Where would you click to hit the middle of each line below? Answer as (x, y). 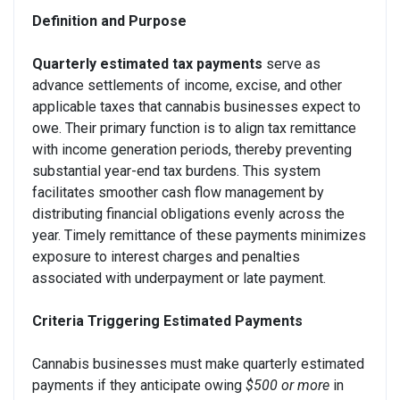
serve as (292, 63)
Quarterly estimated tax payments (147, 63)
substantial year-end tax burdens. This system (176, 171)
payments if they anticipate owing (139, 385)
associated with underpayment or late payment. (179, 278)
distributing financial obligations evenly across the (188, 213)
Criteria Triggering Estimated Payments (167, 321)
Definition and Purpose (109, 21)
